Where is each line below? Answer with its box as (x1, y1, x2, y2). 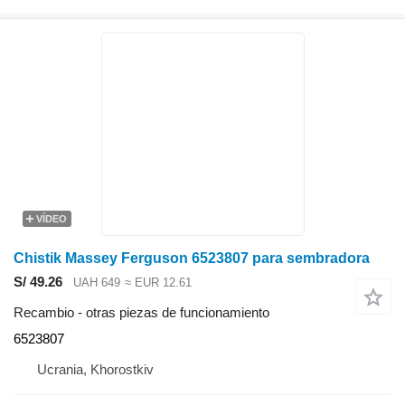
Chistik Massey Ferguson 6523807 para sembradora (14, 250, 370, 266)
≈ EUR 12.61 (124, 275, 192, 289)
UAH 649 (73, 275, 120, 289)
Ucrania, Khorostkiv (37, 362, 154, 378)
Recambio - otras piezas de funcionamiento (14, 305, 269, 321)
